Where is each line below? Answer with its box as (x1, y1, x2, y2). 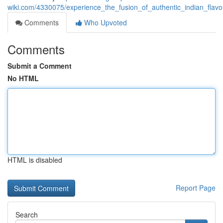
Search (15, 210, 38, 220)
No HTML (7, 73, 39, 83)
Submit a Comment (7, 61, 72, 71)
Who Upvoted (82, 17, 127, 27)
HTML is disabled (7, 155, 62, 165)
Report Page (176, 183, 216, 193)
